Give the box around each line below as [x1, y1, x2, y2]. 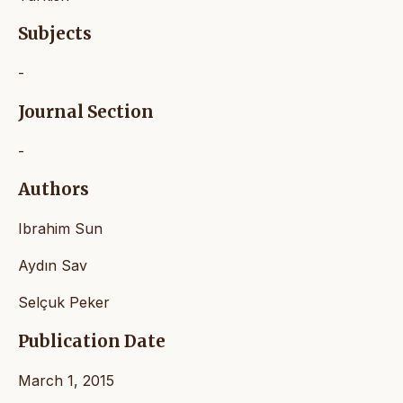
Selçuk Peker [18, 293, 110, 312]
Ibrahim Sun [18, 219, 103, 238]
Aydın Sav [18, 256, 87, 275]
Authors [18, 179, 89, 201]
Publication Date [18, 330, 166, 352]
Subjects [18, 23, 92, 45]
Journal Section [18, 101, 154, 122]
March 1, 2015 [18, 371, 114, 390]
